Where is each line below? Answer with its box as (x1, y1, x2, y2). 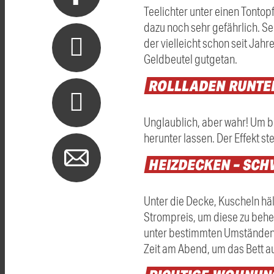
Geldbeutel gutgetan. (144, 51, 237, 67)
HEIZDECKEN (147, 154, 232, 174)
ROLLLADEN (147, 76, 228, 95)
